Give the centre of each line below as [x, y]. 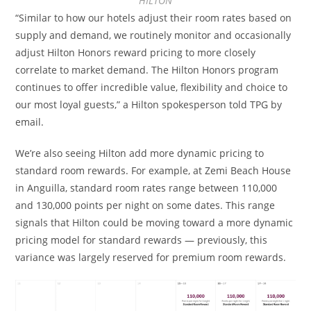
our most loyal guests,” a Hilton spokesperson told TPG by [149, 104]
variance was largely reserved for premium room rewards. [151, 257]
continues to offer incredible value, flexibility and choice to [152, 87]
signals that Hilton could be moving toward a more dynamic [154, 222]
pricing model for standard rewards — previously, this [142, 239]
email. [30, 121]
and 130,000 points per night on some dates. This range [145, 205]
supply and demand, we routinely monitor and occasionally [153, 35]
